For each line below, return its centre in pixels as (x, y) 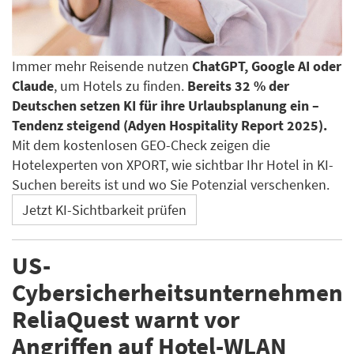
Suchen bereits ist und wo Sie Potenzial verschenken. (171, 185)
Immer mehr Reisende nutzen (102, 66)
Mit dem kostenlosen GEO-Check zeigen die (141, 145)
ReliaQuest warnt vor (126, 319)
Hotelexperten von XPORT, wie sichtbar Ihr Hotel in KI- (173, 165)
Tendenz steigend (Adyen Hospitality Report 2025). (169, 126)
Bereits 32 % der (238, 86)
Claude (33, 86)
